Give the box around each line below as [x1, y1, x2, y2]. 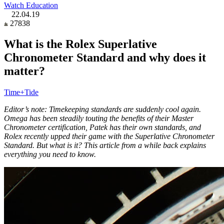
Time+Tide [4, 88, 38, 97]
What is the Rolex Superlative [4, 37, 157, 51]
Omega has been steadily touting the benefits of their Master [4, 114, 193, 123]
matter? [4, 64, 45, 78]
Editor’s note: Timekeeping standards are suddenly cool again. [4, 105, 201, 114]
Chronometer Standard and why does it [4, 51, 206, 64]
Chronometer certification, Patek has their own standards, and [4, 123, 201, 132]
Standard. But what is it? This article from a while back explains [4, 141, 206, 150]
